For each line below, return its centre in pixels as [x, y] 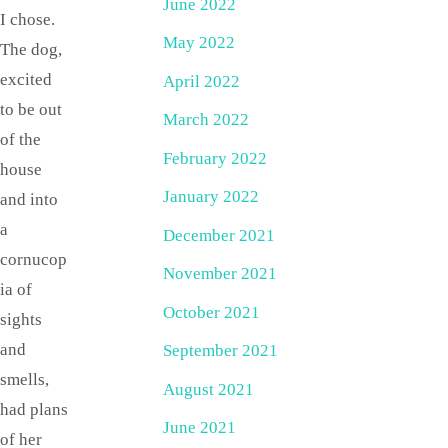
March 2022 [206, 120]
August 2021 [208, 389]
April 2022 [201, 81]
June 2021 [199, 428]
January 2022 [211, 197]
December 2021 [219, 235]
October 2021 [211, 312]
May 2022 [199, 43]
